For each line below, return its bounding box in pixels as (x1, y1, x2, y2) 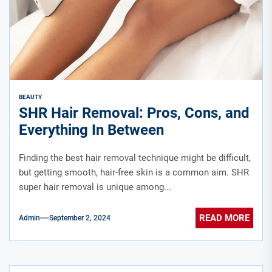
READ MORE (199, 212, 250, 224)
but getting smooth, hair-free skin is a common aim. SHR (19, 166, 249, 178)
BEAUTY (19, 93, 42, 100)
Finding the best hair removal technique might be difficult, (19, 152, 251, 163)
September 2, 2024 (49, 214, 110, 223)
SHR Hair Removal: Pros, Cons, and (19, 104, 250, 121)
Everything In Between (19, 121, 164, 138)
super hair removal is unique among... (19, 181, 171, 192)
